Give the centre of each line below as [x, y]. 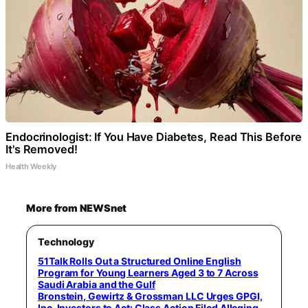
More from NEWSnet [77, 208]
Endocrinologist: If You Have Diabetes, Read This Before [154, 137]
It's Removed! [42, 149]
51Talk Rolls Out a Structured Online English [140, 261]
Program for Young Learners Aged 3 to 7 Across [148, 273]
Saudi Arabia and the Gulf [97, 284]
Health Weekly [31, 166]
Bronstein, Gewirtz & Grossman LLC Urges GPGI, [150, 296]
